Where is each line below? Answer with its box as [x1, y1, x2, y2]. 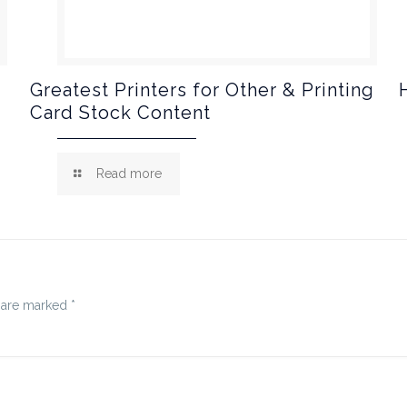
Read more [96, 166, 163, 181]
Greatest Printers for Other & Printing [29, 79, 374, 101]
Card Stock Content [29, 102, 211, 124]
